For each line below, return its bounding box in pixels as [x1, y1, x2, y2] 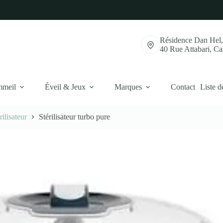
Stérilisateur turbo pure [39, 112, 111, 121]
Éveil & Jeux [45, 83, 86, 91]
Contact [171, 83, 195, 91]
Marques [114, 83, 142, 91]
